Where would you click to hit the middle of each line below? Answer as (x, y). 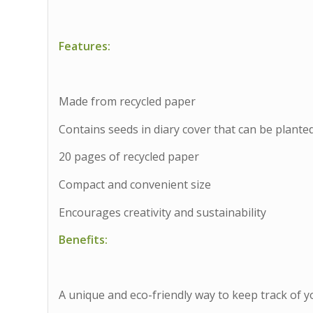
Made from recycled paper (128, 102)
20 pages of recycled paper (129, 157)
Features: (85, 46)
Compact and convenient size (135, 185)
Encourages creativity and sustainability (163, 212)
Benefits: (83, 240)
